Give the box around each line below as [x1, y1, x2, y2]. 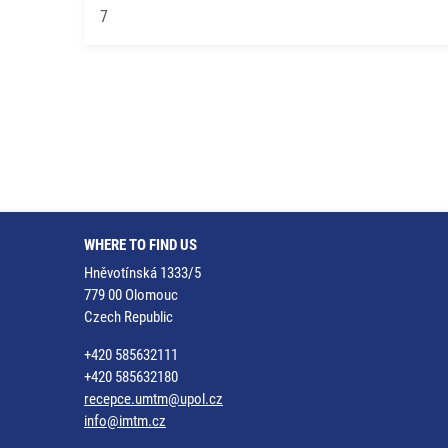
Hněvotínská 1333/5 [84, 264, 201, 282]
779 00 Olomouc [84, 286, 178, 304]
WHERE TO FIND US [84, 236, 197, 254]
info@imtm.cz [84, 412, 166, 430]
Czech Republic [84, 308, 173, 326]
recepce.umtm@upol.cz [84, 390, 223, 408]
